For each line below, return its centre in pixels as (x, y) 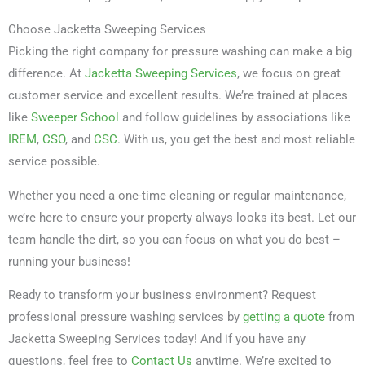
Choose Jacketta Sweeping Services (107, 30)
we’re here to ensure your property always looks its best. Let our (182, 217)
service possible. (54, 162)
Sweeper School (75, 118)
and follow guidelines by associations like (235, 118)
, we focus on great (289, 74)
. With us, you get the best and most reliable (236, 140)
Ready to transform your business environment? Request (162, 295)
